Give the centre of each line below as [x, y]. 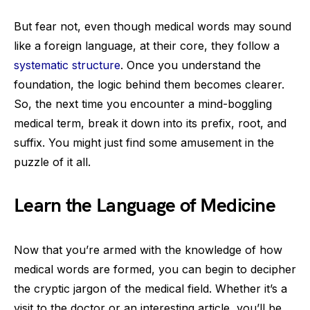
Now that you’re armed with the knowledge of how [148, 250]
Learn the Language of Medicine [145, 206]
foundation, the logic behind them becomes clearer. [149, 84]
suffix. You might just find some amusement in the [144, 143]
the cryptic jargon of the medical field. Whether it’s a [151, 289]
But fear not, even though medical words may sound [153, 26]
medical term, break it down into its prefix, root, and [150, 123]
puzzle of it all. [52, 162]
